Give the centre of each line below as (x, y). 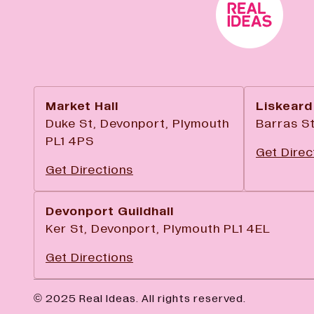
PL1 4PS (70, 142)
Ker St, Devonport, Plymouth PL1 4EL (158, 230)
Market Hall (82, 107)
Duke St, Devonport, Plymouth (137, 124)
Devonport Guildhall (110, 212)
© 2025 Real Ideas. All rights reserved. (140, 299)
